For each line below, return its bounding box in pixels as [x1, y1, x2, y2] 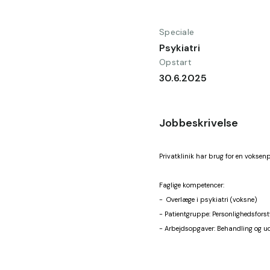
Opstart [159, 57, 192, 67]
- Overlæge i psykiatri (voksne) [159, 195, 257, 204]
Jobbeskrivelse [159, 116, 239, 130]
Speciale [159, 27, 195, 37]
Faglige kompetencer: [159, 181, 224, 189]
